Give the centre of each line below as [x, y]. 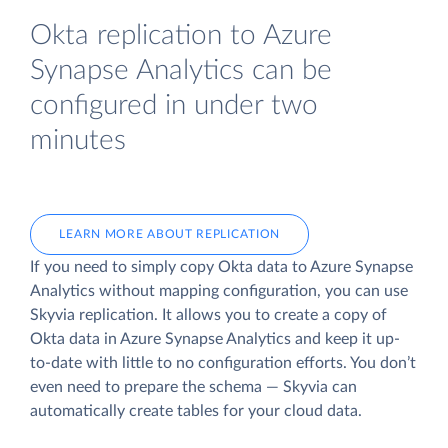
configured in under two [174, 106]
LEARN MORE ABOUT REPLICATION [170, 233]
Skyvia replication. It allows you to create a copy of [208, 314]
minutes [78, 141]
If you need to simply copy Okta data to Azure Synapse [221, 266]
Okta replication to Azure [181, 36]
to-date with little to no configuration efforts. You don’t [223, 362]
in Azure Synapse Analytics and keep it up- [250, 338]
